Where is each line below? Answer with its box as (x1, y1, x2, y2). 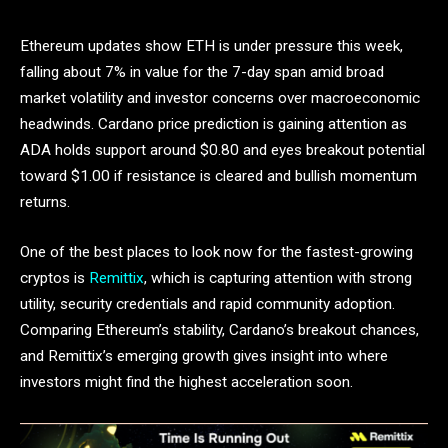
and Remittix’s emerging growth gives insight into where (20, 346, 388, 365)
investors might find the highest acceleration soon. (20, 372, 353, 391)
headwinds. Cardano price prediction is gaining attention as (20, 115, 407, 133)
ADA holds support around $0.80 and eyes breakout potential (20, 141, 425, 159)
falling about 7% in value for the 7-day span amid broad (20, 63, 384, 81)
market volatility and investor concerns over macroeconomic (20, 89, 420, 107)
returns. (20, 193, 74, 211)
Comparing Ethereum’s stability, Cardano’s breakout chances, (20, 320, 419, 339)
